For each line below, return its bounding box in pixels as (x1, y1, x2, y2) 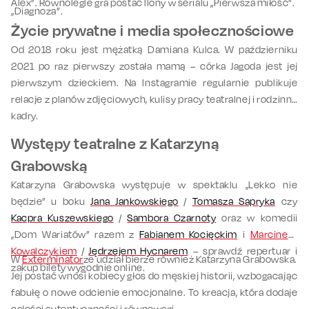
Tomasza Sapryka (192, 195, 275, 208)
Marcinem (250, 228, 298, 241)
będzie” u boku (11, 195, 91, 208)
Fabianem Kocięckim (139, 228, 237, 241)
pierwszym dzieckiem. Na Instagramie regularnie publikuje (11, 77, 298, 89)
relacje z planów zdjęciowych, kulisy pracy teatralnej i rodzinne (11, 93, 298, 106)
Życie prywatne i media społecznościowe (11, 21, 295, 40)
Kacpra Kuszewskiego (11, 212, 114, 224)
